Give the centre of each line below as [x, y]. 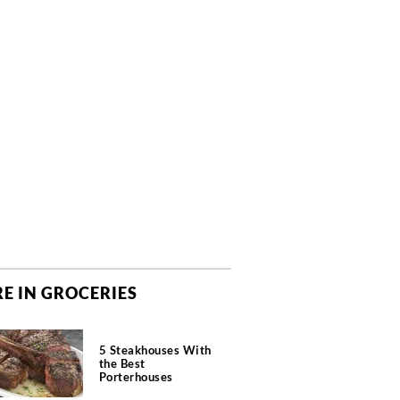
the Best [122, 363]
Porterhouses [136, 376]
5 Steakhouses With [155, 350]
